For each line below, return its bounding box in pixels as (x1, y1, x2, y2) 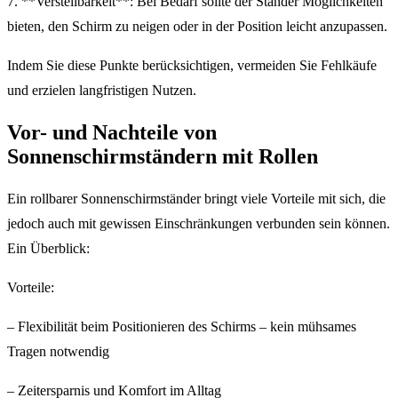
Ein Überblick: (7, 240, 90, 256)
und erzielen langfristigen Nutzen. (7, 83, 196, 98)
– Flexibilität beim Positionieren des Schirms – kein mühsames (7, 318, 356, 334)
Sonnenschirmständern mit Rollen (7, 144, 318, 168)
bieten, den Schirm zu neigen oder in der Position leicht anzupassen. (7, 19, 387, 34)
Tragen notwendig (7, 343, 109, 359)
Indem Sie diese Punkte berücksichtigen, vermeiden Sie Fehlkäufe (7, 58, 377, 73)
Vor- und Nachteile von (7, 120, 217, 144)
